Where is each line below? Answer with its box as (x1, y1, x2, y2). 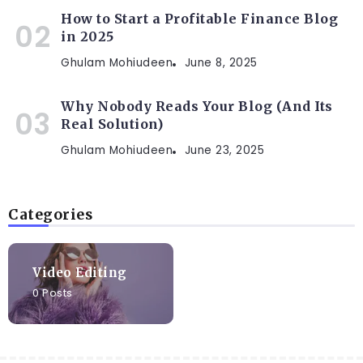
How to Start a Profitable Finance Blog (61, 10, 338, 27)
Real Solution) (61, 115, 163, 132)
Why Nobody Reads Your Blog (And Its (61, 97, 333, 114)
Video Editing (32, 264, 127, 280)
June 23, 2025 (184, 142, 264, 158)
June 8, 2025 (184, 54, 258, 70)
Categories (8, 205, 92, 224)
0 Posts (32, 284, 73, 301)
